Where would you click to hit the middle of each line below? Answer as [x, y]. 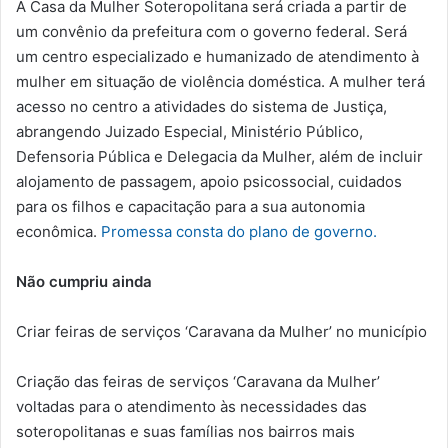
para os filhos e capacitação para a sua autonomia [190, 207]
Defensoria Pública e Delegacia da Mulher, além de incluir [219, 157]
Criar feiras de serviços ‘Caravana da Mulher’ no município [221, 332]
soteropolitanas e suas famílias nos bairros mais [185, 432]
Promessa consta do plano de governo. [239, 232]
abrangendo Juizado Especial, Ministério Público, [189, 132]
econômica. [58, 232]
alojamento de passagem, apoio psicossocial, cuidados [209, 182]
